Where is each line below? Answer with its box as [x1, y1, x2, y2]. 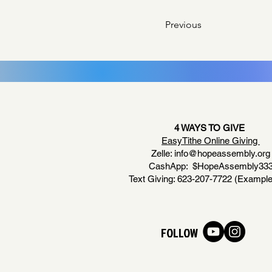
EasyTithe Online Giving [161, 135, 260, 146]
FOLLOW [161, 224, 198, 241]
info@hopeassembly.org [174, 148, 270, 158]
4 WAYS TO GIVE [174, 123, 247, 133]
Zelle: [151, 148, 174, 158]
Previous [165, 19, 202, 30]
